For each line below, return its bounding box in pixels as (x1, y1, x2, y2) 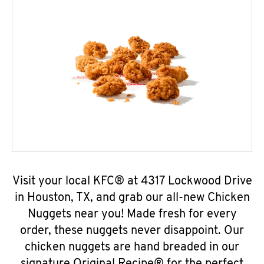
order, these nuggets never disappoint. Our (20, 225, 244, 237)
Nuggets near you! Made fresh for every (27, 209, 237, 220)
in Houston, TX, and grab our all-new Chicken (14, 192, 250, 204)
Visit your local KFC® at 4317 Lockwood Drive (12, 176, 252, 187)
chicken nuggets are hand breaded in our (25, 242, 239, 253)
